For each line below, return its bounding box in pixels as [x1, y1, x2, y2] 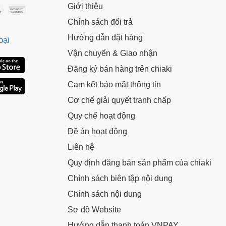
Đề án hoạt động [68, 127, 127, 136]
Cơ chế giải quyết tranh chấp [68, 96, 171, 104]
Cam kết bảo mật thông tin [68, 80, 161, 89]
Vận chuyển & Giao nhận [68, 49, 157, 58]
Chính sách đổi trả [68, 18, 133, 26]
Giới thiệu [68, 2, 103, 11]
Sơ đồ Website [68, 205, 121, 214]
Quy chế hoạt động [68, 111, 135, 120]
